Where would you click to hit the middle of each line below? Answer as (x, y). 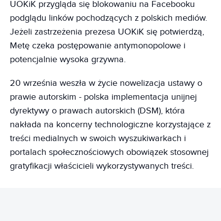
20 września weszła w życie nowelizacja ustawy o (106, 83)
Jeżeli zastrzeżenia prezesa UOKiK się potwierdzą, (107, 32)
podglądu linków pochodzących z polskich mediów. (109, 18)
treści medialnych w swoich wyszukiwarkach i (98, 138)
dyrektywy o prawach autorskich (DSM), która (97, 111)
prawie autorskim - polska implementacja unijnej (103, 97)
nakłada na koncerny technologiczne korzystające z (110, 125)
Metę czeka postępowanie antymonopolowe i (98, 46)
